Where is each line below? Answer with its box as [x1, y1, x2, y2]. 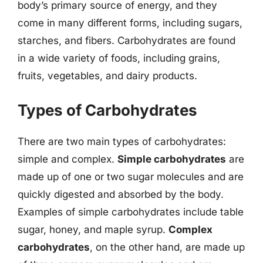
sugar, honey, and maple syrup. [18, 223, 168, 235]
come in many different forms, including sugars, [18, 17, 242, 29]
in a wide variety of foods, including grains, [18, 52, 220, 64]
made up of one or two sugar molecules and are [18, 170, 244, 183]
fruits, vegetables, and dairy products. [18, 70, 197, 82]
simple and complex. [18, 153, 117, 165]
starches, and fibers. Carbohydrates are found [18, 35, 235, 46]
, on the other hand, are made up [90, 241, 245, 253]
